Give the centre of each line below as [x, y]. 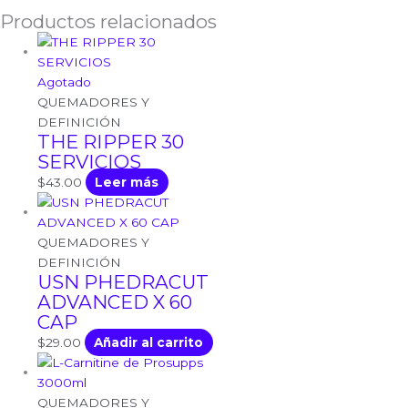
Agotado [65, 82]
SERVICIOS [90, 161]
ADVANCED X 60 [115, 301]
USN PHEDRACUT [123, 281]
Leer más [127, 182]
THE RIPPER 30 [111, 141]
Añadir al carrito [149, 342]
